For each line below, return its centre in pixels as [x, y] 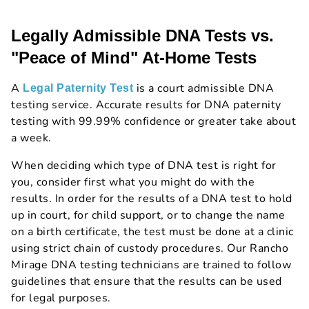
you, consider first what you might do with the [133, 182]
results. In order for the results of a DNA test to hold [152, 199]
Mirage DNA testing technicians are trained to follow [151, 265]
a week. [31, 138]
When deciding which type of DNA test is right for [144, 166]
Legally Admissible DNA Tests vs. [142, 36]
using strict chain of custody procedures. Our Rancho [150, 249]
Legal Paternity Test [78, 88]
